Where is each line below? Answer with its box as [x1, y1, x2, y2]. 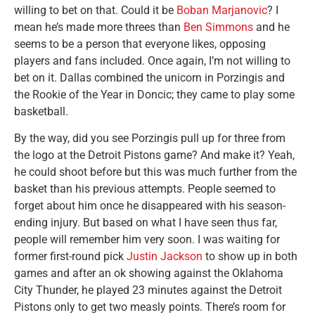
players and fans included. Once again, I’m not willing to [14, 54, 290, 68]
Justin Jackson [127, 250, 202, 264]
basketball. [14, 105, 68, 119]
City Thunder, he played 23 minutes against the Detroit [14, 283, 282, 297]
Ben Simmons [184, 20, 253, 34]
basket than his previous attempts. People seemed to [14, 182, 276, 196]
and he [253, 20, 290, 34]
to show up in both [202, 250, 297, 264]
